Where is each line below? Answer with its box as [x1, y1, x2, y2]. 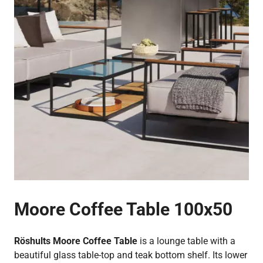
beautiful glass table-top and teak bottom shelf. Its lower [14, 249, 247, 261]
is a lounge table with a [137, 235, 235, 247]
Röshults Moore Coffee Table [14, 235, 137, 247]
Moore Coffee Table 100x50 [14, 199, 232, 220]
